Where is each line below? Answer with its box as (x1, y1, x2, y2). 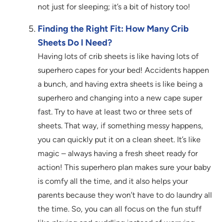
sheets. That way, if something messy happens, (38, 121, 203, 131)
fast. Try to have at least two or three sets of (38, 107, 192, 117)
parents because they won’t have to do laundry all (38, 190, 212, 200)
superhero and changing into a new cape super (38, 93, 202, 103)
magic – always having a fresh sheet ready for (38, 149, 198, 159)
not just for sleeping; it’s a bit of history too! (38, 2, 190, 12)
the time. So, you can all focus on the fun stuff (38, 204, 202, 214)
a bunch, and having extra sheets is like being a (38, 79, 203, 89)
